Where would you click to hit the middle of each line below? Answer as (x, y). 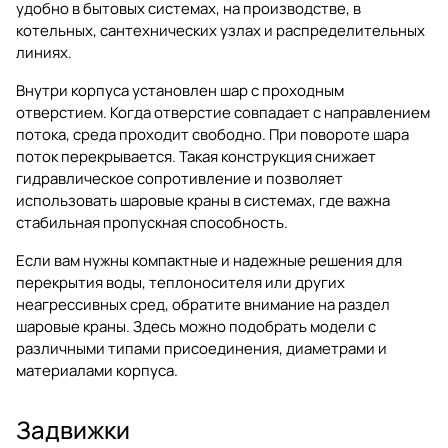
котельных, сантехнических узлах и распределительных (220, 30)
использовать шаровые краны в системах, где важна (203, 200)
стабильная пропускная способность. (152, 222)
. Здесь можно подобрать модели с (251, 326)
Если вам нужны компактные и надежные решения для (209, 260)
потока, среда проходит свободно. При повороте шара (212, 134)
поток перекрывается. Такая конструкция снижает (196, 156)
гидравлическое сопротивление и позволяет (179, 178)
